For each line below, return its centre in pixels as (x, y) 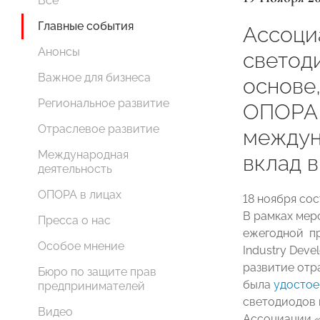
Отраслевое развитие (99, 129)
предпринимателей (91, 286)
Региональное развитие (104, 103)
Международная (83, 155)
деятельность (75, 169)
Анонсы (59, 52)
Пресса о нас (74, 220)
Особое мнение (81, 246)
